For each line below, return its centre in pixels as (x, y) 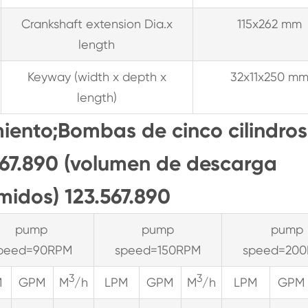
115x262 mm (270, 24)
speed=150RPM (157, 250)
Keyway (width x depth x (97, 77)
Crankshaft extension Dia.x (97, 24)
